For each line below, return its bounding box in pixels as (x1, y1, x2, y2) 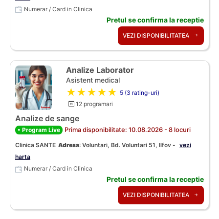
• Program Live (18, 126, 60, 134)
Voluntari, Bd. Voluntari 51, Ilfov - (82, 141, 177, 149)
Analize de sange (15, 113, 79, 124)
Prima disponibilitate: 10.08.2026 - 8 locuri (65, 126, 191, 134)
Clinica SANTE (15, 141, 56, 149)
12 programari (74, 100, 113, 108)
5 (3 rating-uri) (120, 89, 159, 97)
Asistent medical (66, 75, 120, 84)
